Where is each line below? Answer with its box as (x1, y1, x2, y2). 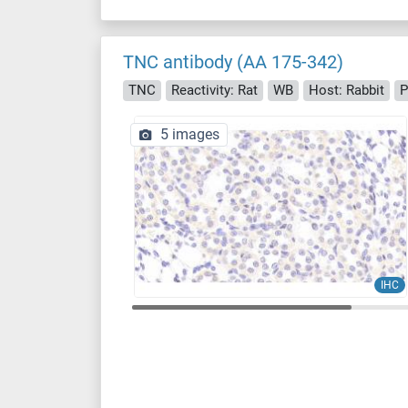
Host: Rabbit (309, 81, 384, 98)
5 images (160, 125, 219, 143)
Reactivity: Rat (171, 81, 258, 98)
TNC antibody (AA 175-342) (123, 51, 343, 73)
